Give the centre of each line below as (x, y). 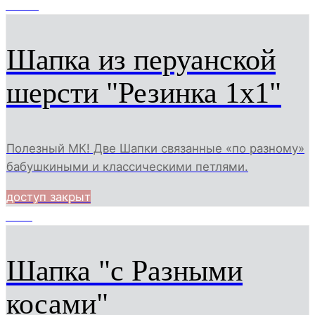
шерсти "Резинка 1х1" (144, 93)
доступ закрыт (49, 197)
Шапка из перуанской (141, 60)
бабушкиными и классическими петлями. (127, 167)
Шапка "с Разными (124, 271)
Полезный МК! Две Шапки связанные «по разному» (155, 148)
